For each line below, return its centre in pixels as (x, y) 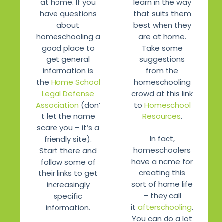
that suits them (162, 13)
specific (68, 196)
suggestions (162, 59)
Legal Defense (68, 94)
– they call (162, 196)
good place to (68, 48)
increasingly (68, 185)
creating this (162, 173)
